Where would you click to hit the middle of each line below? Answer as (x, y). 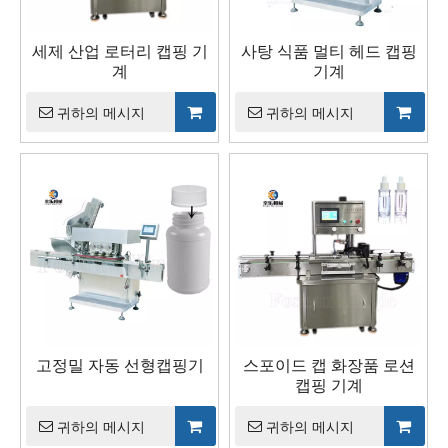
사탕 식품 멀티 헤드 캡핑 (328, 51)
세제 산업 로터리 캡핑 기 (119, 51)
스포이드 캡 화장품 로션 (328, 365)
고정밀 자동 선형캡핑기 (119, 365)
